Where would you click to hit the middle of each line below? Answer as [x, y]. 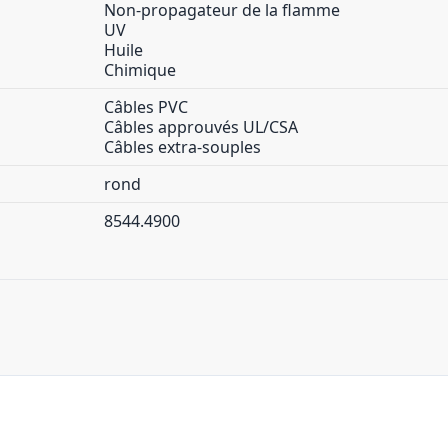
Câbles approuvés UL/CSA [201, 127]
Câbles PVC [146, 107]
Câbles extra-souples [182, 147]
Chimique [140, 70]
